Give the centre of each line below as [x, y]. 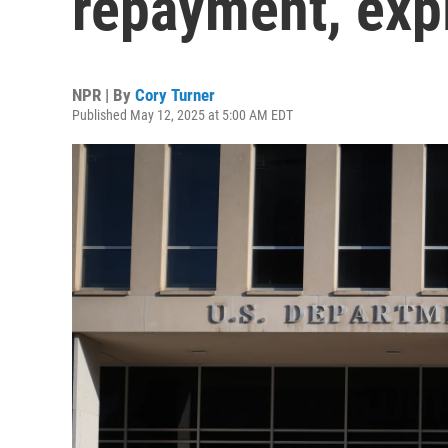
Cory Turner [175, 95]
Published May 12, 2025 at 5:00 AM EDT [182, 115]
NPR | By [103, 95]
